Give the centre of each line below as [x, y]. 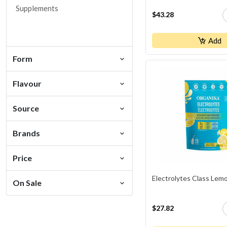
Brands [26, 133]
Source [26, 108]
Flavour [27, 83]
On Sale [27, 182]
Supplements [37, 8]
